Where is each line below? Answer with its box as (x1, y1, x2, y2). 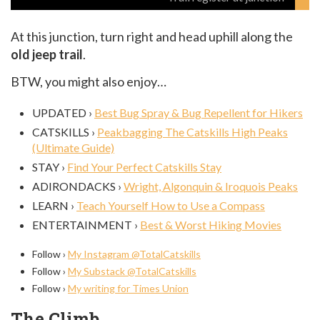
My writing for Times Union (68, 281, 189, 294)
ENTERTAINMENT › (32, 217, 140, 231)
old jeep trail (11, 46, 83, 63)
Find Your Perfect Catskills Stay (67, 159, 221, 174)
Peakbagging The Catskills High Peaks (97, 124, 288, 139)
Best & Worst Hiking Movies (140, 217, 281, 231)
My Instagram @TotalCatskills (68, 247, 201, 260)
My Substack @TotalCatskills (68, 264, 196, 277)
